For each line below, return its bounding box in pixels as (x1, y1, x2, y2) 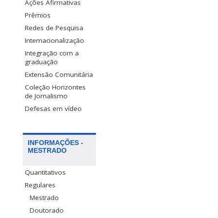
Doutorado (30, 205, 64, 215)
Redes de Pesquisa (25, 23, 83, 33)
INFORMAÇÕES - (28, 138, 83, 146)
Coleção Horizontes (25, 83, 86, 92)
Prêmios (25, 11, 51, 20)
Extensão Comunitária (25, 70, 93, 79)
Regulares (25, 180, 55, 189)
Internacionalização (25, 36, 84, 45)
